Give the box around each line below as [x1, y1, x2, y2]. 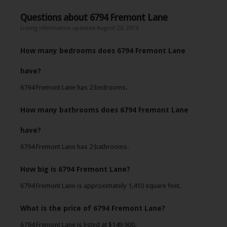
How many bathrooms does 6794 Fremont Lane [20, 106, 188, 114]
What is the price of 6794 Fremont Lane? [20, 204, 165, 212]
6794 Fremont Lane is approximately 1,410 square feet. [20, 182, 181, 190]
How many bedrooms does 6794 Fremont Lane [20, 47, 185, 55]
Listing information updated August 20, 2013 [20, 25, 138, 31]
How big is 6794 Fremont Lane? [20, 165, 130, 173]
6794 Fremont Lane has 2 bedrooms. [20, 84, 128, 91]
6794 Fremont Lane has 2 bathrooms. [20, 143, 129, 150]
